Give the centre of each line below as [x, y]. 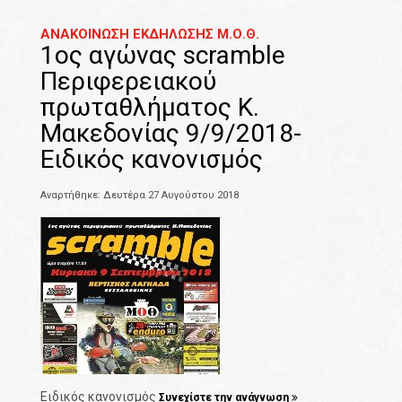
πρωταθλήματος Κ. [150, 108]
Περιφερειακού [128, 82]
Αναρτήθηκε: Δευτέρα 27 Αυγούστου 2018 [140, 196]
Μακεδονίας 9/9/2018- [171, 134]
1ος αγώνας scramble [163, 56]
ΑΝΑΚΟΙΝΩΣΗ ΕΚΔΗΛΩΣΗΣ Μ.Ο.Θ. [150, 35]
